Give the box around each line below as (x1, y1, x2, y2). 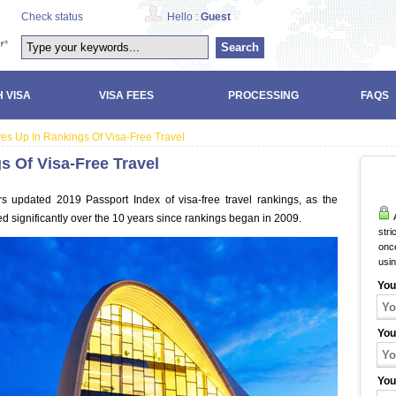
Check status (21, 11, 83, 23)
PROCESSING (228, 88, 299, 102)
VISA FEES (99, 88, 154, 102)
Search (221, 41, 259, 54)
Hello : (167, 11, 201, 23)
